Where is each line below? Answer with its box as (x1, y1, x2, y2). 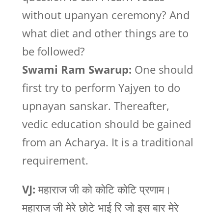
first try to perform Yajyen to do (22, 80, 180, 95)
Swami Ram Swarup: (22, 62, 132, 77)
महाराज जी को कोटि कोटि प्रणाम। (35, 182, 171, 196)
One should (131, 62, 193, 77)
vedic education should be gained (22, 116, 191, 131)
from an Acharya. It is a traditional (22, 135, 193, 149)
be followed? (22, 44, 85, 58)
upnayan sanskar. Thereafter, (22, 98, 169, 113)
